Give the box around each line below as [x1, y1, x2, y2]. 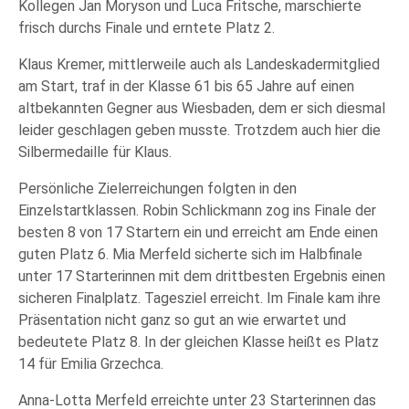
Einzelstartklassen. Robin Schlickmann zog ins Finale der [18, 202, 376, 219]
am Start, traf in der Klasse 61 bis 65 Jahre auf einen [18, 78, 354, 95]
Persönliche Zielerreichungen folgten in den [18, 180, 297, 197]
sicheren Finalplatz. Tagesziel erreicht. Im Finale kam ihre [18, 289, 381, 307]
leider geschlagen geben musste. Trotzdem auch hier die [18, 121, 381, 139]
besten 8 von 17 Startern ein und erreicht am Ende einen [18, 224, 378, 241]
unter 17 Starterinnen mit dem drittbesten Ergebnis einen [18, 267, 385, 285]
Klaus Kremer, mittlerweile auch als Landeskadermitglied [18, 56, 380, 73]
